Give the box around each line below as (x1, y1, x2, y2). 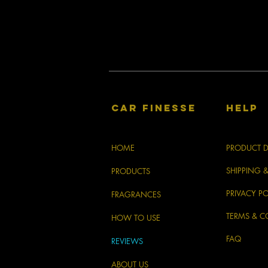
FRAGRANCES (111, 189, 161, 200)
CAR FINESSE (111, 102, 196, 114)
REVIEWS (111, 236, 143, 247)
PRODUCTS (111, 166, 150, 177)
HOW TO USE (111, 212, 160, 224)
